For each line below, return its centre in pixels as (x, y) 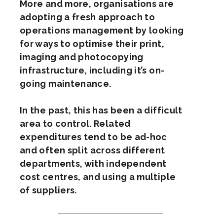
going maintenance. (66, 84)
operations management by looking (102, 31)
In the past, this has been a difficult (101, 110)
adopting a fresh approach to (88, 17)
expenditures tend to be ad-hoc (93, 137)
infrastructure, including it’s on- (92, 71)
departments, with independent (93, 164)
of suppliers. (48, 190)
